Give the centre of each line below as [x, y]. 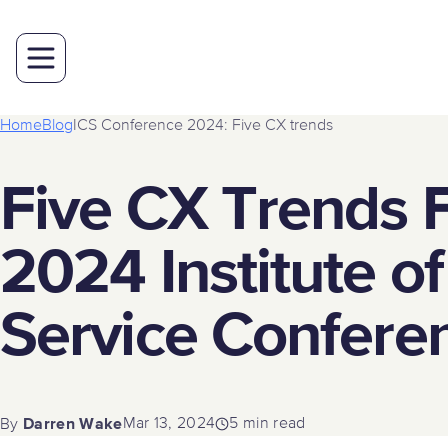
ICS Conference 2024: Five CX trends [203, 126]
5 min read [267, 424]
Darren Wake [72, 423]
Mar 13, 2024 [169, 424]
